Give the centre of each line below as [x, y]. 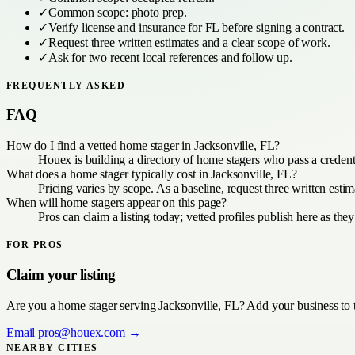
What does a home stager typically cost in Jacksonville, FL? [152, 174]
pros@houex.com [82, 332]
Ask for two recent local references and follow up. [170, 57]
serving [138, 305]
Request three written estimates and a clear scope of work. [189, 42]
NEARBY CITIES [52, 347]
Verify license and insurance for [126, 27]
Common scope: [90, 12]
